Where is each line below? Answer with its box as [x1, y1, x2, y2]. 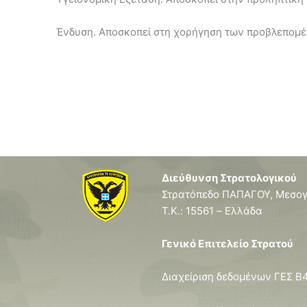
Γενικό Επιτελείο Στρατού [162, 237, 293, 250]
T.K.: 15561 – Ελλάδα [162, 204, 262, 217]
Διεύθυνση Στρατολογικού [162, 171, 297, 184]
